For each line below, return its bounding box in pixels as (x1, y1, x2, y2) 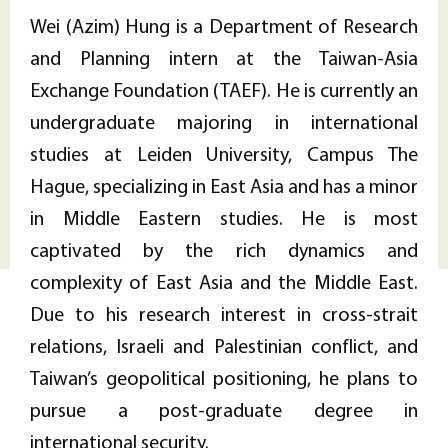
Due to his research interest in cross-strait (30, 300, 418, 326)
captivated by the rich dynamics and (30, 236, 418, 262)
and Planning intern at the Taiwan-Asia (30, 44, 418, 70)
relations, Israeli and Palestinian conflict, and (30, 332, 418, 358)
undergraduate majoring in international (30, 108, 418, 134)
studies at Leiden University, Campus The (30, 140, 418, 166)
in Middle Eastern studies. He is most (30, 204, 418, 230)
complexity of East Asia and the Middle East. (30, 268, 418, 294)
